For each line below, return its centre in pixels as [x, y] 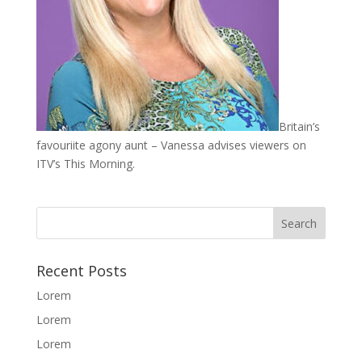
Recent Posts [81, 271]
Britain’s [299, 126]
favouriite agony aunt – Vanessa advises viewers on [171, 145]
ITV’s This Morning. [85, 164]
